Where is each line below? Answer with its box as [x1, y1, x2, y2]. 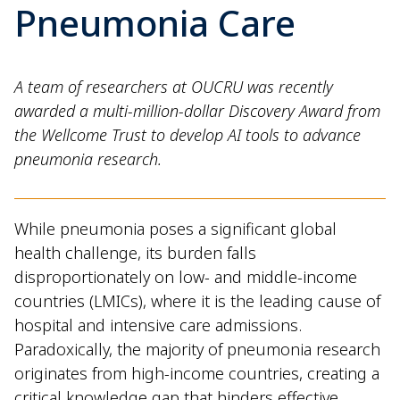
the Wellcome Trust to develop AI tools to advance [14, 124, 361, 146]
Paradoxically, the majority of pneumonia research [14, 338, 380, 360]
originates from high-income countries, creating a [14, 362, 379, 384]
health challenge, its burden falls [14, 242, 256, 263]
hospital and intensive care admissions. [14, 314, 302, 336]
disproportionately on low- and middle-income [14, 266, 357, 287]
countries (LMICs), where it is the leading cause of [14, 290, 380, 312]
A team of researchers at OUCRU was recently [14, 76, 333, 97]
